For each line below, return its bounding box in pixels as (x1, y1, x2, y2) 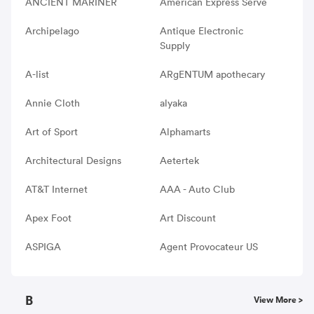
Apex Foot (25, 211, 71, 224)
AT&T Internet (25, 182, 88, 196)
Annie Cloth (25, 96, 80, 109)
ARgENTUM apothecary (159, 67, 265, 81)
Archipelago (25, 24, 79, 37)
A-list (25, 67, 49, 81)
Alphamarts (159, 125, 210, 138)
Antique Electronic (159, 24, 243, 37)
